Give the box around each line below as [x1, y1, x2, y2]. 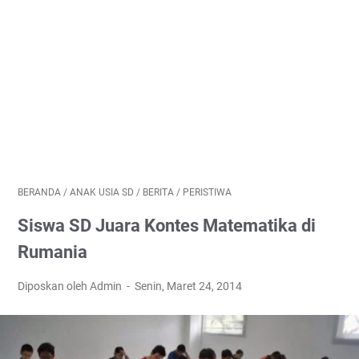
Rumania [18, 242, 87, 262]
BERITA [143, 187, 174, 198]
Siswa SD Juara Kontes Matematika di [18, 216, 316, 236]
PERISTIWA [183, 187, 232, 198]
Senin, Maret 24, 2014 [135, 280, 243, 292]
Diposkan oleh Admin [18, 280, 124, 292]
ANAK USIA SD [70, 187, 134, 198]
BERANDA [18, 187, 61, 198]
